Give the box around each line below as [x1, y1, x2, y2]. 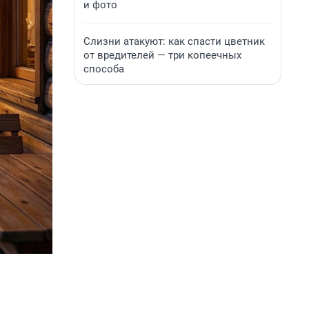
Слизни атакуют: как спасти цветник [83, 35, 265, 48]
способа [83, 63, 124, 75]
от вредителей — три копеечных [83, 49, 241, 61]
